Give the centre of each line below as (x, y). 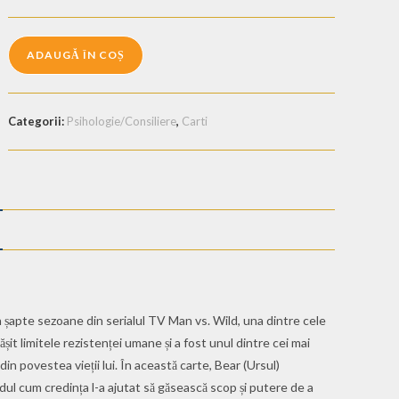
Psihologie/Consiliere (122, 121)
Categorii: (38, 121)
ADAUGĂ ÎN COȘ (76, 54)
